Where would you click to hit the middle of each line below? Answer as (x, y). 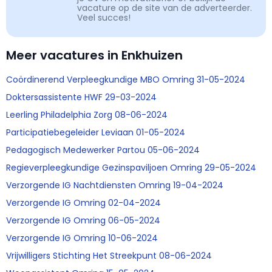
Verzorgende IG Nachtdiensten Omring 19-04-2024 (115, 185)
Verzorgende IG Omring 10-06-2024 (82, 238)
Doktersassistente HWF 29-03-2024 (81, 97)
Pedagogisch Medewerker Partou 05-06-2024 (103, 150)
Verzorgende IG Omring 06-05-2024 (83, 221)
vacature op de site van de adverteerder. (165, 8)
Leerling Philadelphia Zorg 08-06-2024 (87, 115)
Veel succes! (104, 18)
